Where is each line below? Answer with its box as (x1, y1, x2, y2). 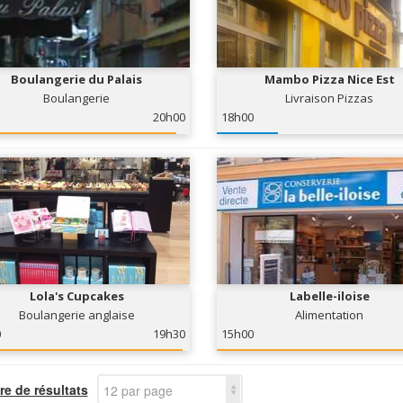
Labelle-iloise (289, 288, 370, 304)
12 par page (103, 381, 173, 399)
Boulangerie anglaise (18, 307, 135, 323)
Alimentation (295, 307, 364, 323)
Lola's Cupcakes (29, 288, 124, 304)
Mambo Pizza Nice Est (264, 71, 395, 87)
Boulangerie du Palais (11, 71, 143, 87)
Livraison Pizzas (285, 90, 374, 106)
